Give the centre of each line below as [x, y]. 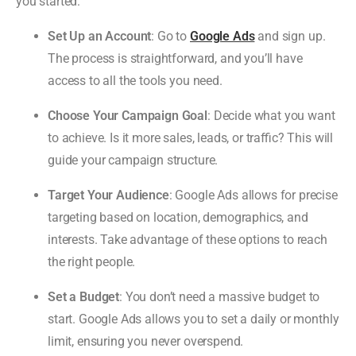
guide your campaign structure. [133, 160]
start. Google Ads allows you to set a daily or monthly [193, 319]
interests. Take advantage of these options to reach [188, 239]
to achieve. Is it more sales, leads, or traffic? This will [191, 137]
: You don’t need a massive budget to [220, 296]
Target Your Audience [108, 195]
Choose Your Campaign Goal [128, 115]
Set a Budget [84, 296]
